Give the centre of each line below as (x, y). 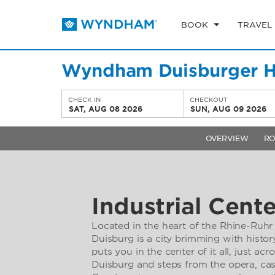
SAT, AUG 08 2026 (105, 109)
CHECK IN (84, 99)
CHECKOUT (209, 99)
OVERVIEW (227, 138)
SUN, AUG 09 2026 (229, 109)
